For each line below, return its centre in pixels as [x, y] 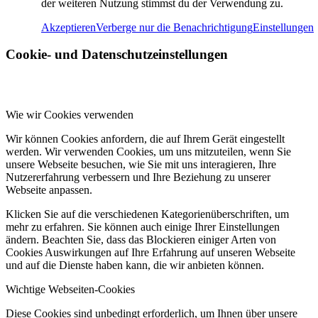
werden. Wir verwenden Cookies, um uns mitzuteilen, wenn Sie [148, 151]
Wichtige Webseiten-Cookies [70, 289]
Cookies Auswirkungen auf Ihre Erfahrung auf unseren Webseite [150, 252]
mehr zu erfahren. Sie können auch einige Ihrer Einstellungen [143, 226]
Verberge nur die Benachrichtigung [174, 27]
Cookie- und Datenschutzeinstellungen [117, 55]
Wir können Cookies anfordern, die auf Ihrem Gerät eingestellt [145, 138]
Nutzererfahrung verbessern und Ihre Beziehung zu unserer [138, 177]
